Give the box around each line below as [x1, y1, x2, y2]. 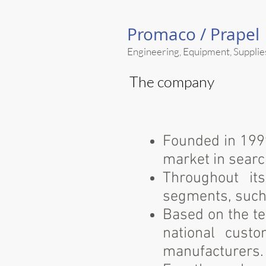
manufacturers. [163, 243, 264, 261]
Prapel [210, 23, 259, 45]
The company [129, 72, 214, 91]
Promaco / [127, 23, 210, 45]
